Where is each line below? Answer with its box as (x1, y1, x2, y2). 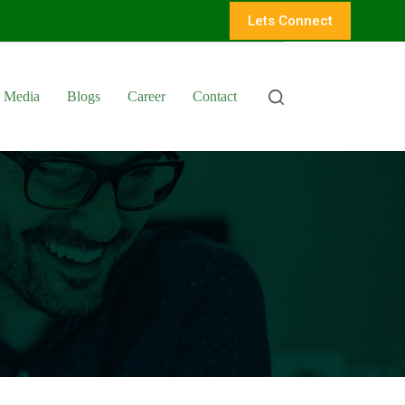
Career (127, 89, 165, 105)
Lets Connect (248, 12, 333, 29)
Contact (192, 89, 237, 105)
